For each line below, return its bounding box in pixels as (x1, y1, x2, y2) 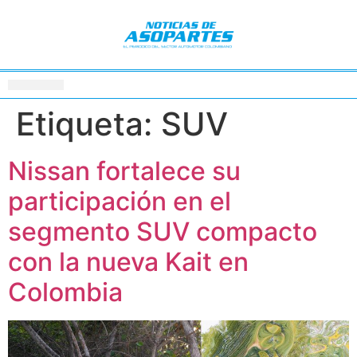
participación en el (8, 185, 231, 217)
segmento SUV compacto (8, 215, 317, 247)
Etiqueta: (16, 104, 161, 143)
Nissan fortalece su (8, 155, 241, 186)
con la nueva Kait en (8, 245, 249, 277)
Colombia (8, 276, 129, 308)
